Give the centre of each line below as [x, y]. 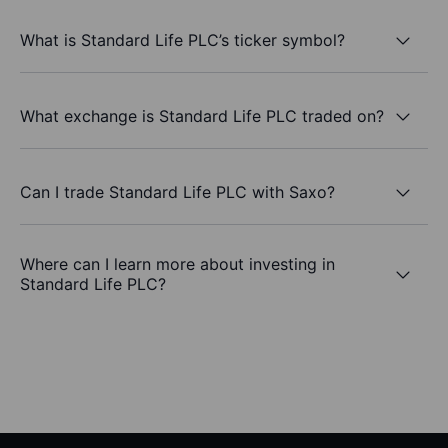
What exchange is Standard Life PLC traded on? [202, 115]
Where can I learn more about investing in [177, 264]
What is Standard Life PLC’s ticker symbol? [182, 39]
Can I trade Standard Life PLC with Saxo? [177, 191]
